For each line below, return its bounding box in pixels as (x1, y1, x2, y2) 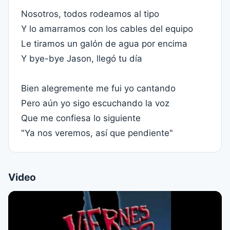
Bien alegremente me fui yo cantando (21, 83, 176, 93)
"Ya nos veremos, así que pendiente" (21, 128, 173, 138)
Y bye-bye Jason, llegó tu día (21, 53, 142, 64)
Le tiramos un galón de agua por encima (21, 39, 187, 49)
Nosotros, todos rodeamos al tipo (21, 9, 159, 19)
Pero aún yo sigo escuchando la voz (21, 98, 169, 108)
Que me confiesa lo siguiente (21, 113, 141, 123)
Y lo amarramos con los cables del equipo (21, 24, 193, 34)
